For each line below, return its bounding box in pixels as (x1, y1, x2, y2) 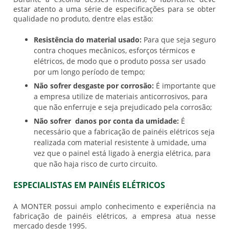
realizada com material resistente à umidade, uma (33, 138, 207, 148)
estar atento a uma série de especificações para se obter (13, 4, 216, 14)
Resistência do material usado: (33, 35, 142, 45)
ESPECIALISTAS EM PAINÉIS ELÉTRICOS (13, 179, 167, 191)
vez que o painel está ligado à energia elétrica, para (33, 148, 211, 158)
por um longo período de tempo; (33, 67, 147, 77)
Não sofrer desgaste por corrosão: (33, 81, 154, 91)
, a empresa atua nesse (126, 211, 216, 221)
